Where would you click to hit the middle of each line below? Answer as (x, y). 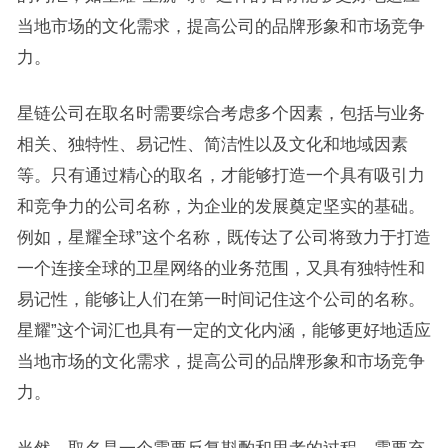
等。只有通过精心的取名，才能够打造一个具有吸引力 (220, 174)
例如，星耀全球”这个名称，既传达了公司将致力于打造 (223, 236)
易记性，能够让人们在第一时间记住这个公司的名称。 (220, 298)
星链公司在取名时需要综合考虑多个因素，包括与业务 (220, 112)
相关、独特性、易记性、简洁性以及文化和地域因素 (212, 143)
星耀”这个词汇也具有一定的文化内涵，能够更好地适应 (223, 329)
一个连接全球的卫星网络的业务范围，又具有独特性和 (220, 267)
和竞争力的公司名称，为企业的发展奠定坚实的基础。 (220, 205)
